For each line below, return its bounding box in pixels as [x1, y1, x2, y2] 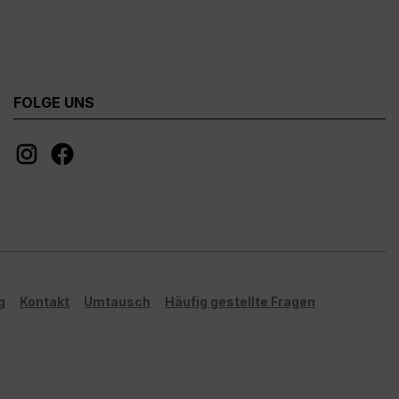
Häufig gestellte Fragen [165, 293, 315, 309]
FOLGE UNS [13, 93, 94, 111]
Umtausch [84, 293, 151, 309]
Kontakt [20, 293, 69, 309]
